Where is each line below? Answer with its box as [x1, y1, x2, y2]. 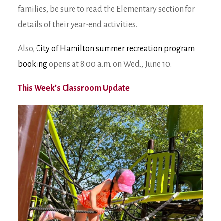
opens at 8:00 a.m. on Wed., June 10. [47, 60, 172, 69]
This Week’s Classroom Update [18, 84, 130, 93]
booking [18, 60, 47, 69]
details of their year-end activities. [18, 20, 137, 29]
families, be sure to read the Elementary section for [18, 5, 195, 14]
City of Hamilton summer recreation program [36, 44, 195, 53]
